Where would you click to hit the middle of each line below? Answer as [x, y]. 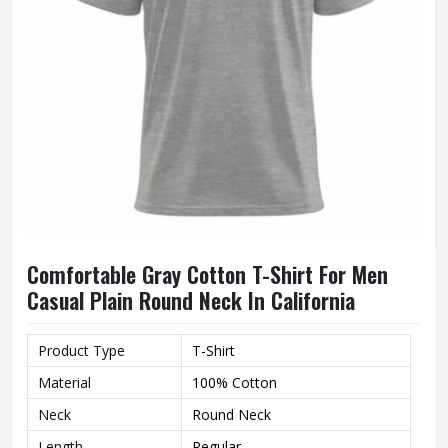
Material [64, 382]
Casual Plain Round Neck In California [191, 300]
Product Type [81, 350]
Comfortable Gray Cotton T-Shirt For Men [207, 274]
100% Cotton [234, 382]
